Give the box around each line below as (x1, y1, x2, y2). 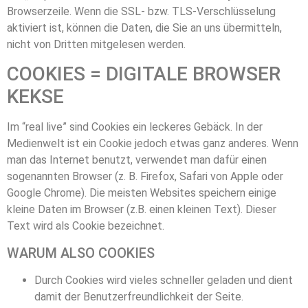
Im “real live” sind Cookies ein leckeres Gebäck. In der (7, 120, 263, 134)
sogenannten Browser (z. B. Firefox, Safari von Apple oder (7, 170, 283, 184)
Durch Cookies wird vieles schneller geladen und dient (34, 273, 293, 287)
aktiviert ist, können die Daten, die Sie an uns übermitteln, (7, 21, 282, 34)
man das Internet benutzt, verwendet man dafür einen (7, 153, 267, 167)
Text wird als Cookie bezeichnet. (7, 219, 164, 233)
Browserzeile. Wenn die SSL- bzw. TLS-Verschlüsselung (7, 4, 276, 18)
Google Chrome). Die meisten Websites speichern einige (7, 186, 276, 200)
